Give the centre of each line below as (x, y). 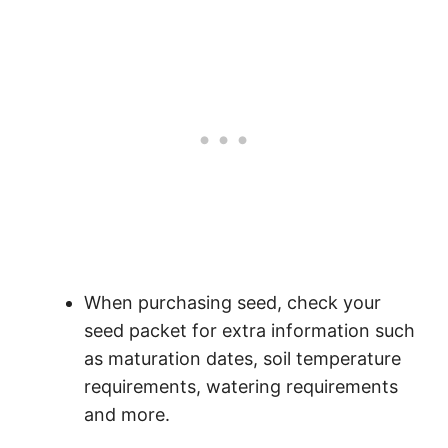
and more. (127, 415)
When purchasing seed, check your (232, 303)
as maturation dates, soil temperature (242, 359)
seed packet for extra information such (249, 331)
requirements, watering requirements (241, 387)
